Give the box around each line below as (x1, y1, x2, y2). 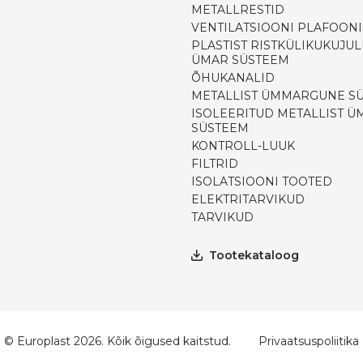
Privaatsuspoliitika (258, 334, 359, 348)
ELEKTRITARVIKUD (191, 192, 305, 207)
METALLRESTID (191, 2, 284, 17)
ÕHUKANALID (191, 70, 275, 85)
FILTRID (191, 156, 238, 171)
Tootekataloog (209, 248, 299, 263)
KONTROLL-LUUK (191, 139, 295, 153)
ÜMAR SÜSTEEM (191, 53, 289, 67)
